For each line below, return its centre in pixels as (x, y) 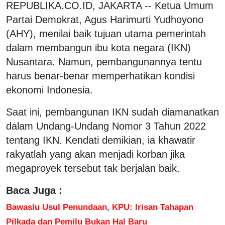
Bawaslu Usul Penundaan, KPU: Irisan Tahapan (100, 207)
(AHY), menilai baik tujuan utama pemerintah (106, 33)
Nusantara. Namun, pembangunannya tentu (104, 62)
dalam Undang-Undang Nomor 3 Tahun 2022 (106, 126)
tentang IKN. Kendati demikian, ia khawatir (101, 140)
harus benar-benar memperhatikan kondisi (100, 76)
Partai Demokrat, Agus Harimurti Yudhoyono (105, 19)
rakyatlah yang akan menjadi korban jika (95, 154)
